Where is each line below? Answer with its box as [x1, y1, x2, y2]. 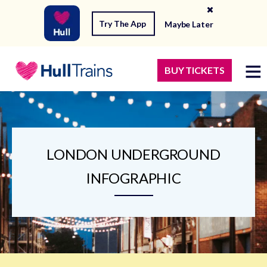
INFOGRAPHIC [86, 169, 181, 187]
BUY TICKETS [164, 64, 225, 76]
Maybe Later [164, 18, 213, 29]
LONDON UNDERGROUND [46, 145, 221, 163]
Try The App [99, 18, 148, 29]
